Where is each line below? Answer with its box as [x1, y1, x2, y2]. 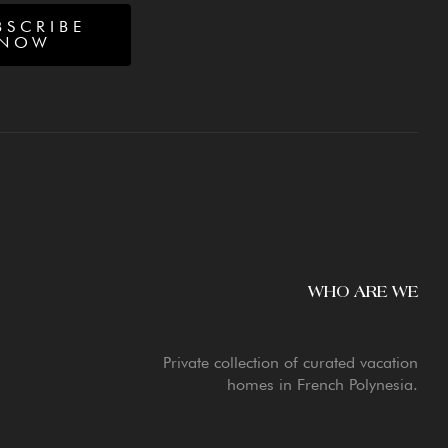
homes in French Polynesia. [226, 375, 418, 395]
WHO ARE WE [307, 284, 418, 301]
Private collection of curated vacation [162, 353, 418, 373]
